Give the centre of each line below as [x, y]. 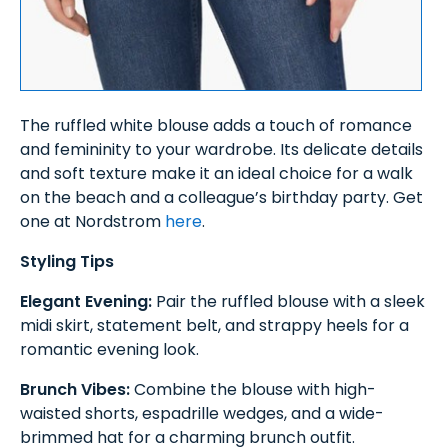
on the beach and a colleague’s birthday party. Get [221, 197]
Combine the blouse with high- [253, 389]
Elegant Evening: [86, 301]
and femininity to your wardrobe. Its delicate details [221, 149]
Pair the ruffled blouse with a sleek [288, 301]
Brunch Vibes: [75, 389]
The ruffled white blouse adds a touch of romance [216, 125]
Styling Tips [67, 261]
